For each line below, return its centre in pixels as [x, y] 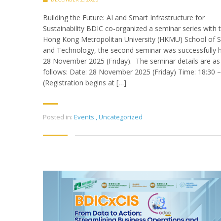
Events [84, 117]
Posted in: [58, 117]
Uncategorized [121, 117]
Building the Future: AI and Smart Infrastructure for [124, 17]
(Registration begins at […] [85, 82]
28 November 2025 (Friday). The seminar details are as [131, 61]
